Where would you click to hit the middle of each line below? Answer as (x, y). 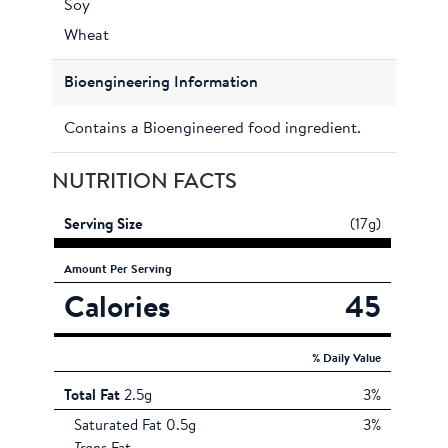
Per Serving (141, 269)
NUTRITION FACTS (145, 182)
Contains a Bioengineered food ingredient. (213, 128)
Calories (117, 309)
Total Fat (92, 396)
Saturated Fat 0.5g (135, 426)
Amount (87, 269)
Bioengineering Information (161, 82)
